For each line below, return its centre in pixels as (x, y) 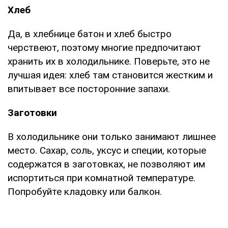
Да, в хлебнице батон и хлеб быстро (90, 34)
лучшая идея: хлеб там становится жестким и (110, 75)
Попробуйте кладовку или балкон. (85, 191)
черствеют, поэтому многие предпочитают (104, 47)
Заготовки (32, 112)
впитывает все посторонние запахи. (89, 89)
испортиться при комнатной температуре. (102, 178)
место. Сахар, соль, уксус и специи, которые (107, 150)
